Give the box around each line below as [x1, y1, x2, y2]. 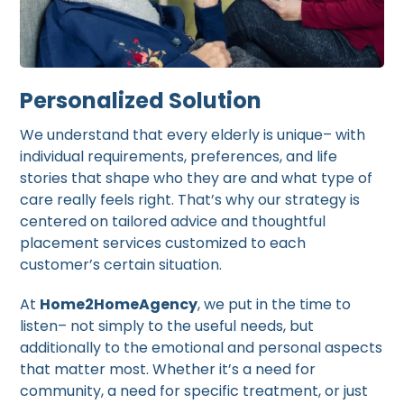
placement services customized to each [20, 233, 307, 254]
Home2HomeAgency [40, 294, 198, 316]
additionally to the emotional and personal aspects [20, 337, 383, 359]
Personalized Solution [20, 86, 262, 116]
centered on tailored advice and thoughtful [20, 211, 326, 233]
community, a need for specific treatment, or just [20, 381, 369, 402]
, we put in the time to [197, 294, 352, 316]
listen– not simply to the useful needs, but [20, 316, 315, 337]
